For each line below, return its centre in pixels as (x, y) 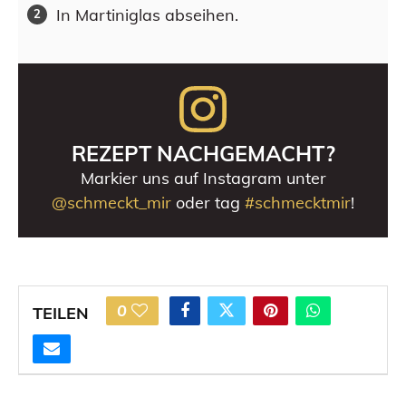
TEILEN (61, 313)
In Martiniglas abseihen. (147, 14)
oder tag (208, 203)
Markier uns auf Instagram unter (203, 179)
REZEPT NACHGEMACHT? (203, 154)
